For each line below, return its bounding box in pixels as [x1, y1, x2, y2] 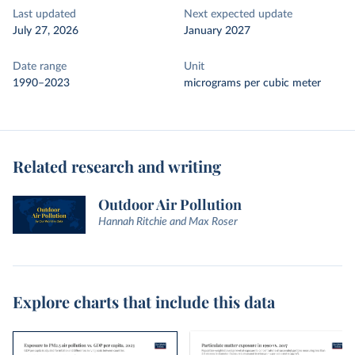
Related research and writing [13, 155, 221, 177]
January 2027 [184, 25, 250, 36]
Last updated [13, 9, 76, 20]
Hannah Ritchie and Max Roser [98, 216, 238, 227]
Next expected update [184, 9, 292, 20]
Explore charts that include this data [13, 291, 275, 313]
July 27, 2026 [13, 25, 78, 36]
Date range [13, 61, 67, 72]
